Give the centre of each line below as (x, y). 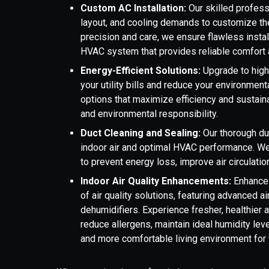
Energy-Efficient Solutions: (141, 71)
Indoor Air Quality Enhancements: (156, 181)
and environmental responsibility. (152, 114)
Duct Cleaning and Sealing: (141, 133)
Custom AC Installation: (134, 8)
